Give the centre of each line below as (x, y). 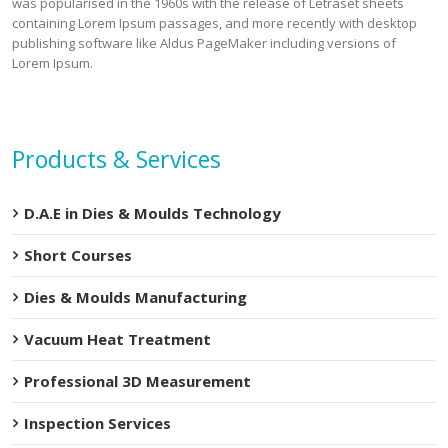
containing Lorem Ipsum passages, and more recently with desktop (214, 23)
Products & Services (116, 159)
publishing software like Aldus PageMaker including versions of (204, 43)
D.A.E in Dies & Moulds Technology (152, 213)
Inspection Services (97, 423)
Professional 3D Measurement (137, 381)
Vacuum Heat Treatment (117, 339)
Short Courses (78, 255)
